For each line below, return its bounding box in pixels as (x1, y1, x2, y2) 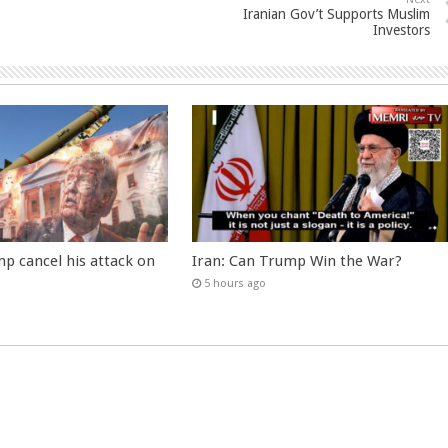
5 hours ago (204, 276, 267, 290)
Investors (373, 22, 430, 38)
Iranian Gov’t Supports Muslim (243, 6, 430, 22)
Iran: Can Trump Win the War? (192, 251, 403, 270)
